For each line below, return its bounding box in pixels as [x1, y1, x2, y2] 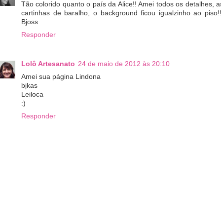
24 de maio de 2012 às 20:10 [78, 60, 170, 68]
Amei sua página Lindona [21, 73, 101, 80]
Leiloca [21, 90, 43, 98]
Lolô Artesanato [21, 60, 75, 68]
